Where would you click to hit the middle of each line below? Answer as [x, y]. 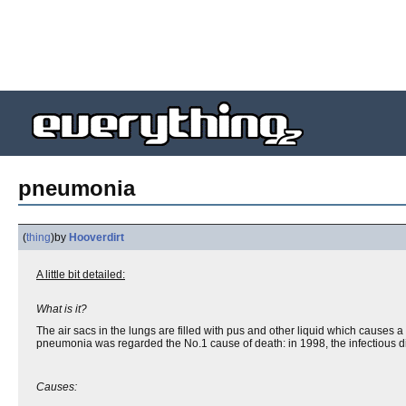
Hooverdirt [97, 237]
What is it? [62, 309]
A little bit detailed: [81, 275]
